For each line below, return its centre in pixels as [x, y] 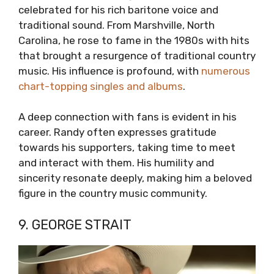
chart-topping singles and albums [101, 86]
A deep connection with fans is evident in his [128, 117]
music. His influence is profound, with [110, 71]
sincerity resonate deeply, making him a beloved [135, 178]
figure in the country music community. [113, 194]
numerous [226, 71]
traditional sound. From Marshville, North [117, 25]
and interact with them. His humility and [116, 163]
